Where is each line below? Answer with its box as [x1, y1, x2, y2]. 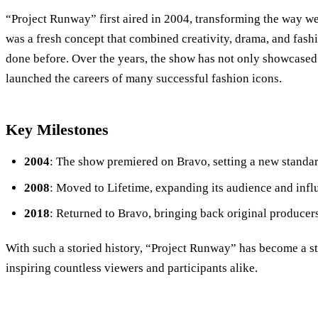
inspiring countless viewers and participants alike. [6, 261, 258, 275]
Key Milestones [6, 121, 109, 139]
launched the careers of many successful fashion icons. [6, 72, 282, 86]
